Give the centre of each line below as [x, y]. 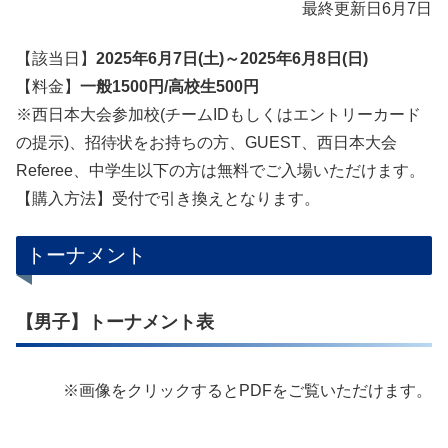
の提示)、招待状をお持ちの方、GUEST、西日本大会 [206, 143]
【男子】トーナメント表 [115, 321]
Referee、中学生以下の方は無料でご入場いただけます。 [220, 171]
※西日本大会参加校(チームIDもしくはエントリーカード [218, 115]
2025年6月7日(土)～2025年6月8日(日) [232, 59]
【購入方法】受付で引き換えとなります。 [168, 199]
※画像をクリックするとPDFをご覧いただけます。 [247, 391]
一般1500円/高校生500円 [169, 87]
